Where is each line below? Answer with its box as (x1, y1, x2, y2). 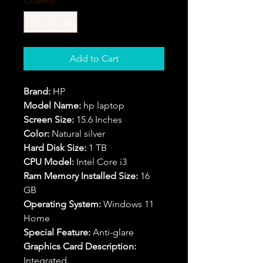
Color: (23, 128, 49, 139)
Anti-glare (90, 227, 134, 238)
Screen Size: (23, 114, 74, 125)
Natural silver (49, 128, 105, 139)
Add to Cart (69, 53, 119, 64)
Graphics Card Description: (23, 241, 136, 252)
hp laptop (81, 100, 124, 111)
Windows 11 (101, 198, 154, 210)
